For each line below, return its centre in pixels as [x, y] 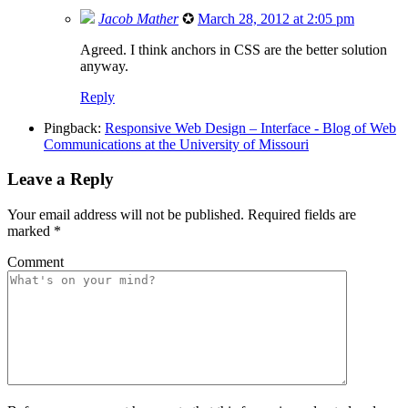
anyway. [104, 66]
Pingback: [74, 127]
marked [31, 231]
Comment [36, 262]
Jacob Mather [138, 18]
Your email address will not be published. [126, 215]
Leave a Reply [61, 179]
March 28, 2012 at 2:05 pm [276, 18]
